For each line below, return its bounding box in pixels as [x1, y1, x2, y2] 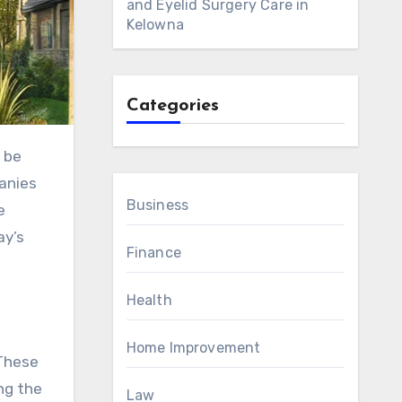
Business [126, 197, 189, 214]
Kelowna [126, 16, 184, 33]
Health [126, 292, 172, 309]
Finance [126, 244, 181, 261]
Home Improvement [126, 339, 261, 356]
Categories [126, 97, 219, 115]
